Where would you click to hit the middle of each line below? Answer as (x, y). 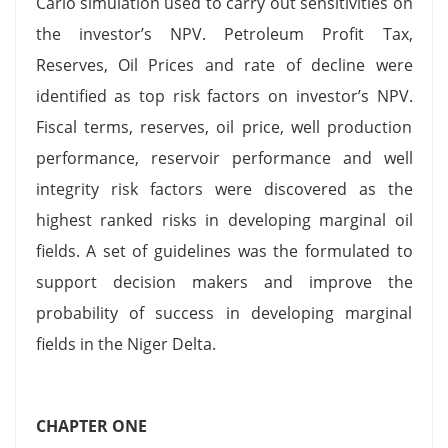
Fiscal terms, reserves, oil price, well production (224, 126)
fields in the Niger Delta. (125, 343)
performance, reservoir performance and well (224, 157)
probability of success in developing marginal (224, 312)
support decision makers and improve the (224, 281)
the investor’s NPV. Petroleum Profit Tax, (224, 33)
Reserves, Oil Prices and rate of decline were (224, 64)
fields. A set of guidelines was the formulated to (224, 250)
